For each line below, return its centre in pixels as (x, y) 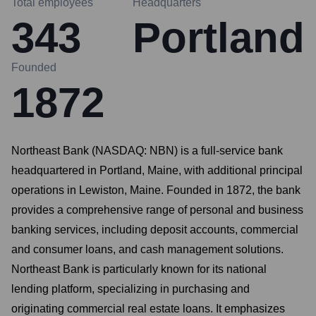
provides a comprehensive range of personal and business (157, 210)
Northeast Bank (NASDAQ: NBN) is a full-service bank (147, 151)
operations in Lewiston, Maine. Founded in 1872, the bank (156, 190)
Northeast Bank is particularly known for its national (139, 269)
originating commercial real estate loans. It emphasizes (148, 309)
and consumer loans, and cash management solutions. (147, 249)
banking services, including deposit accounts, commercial (155, 230)
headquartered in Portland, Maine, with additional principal (157, 170)
